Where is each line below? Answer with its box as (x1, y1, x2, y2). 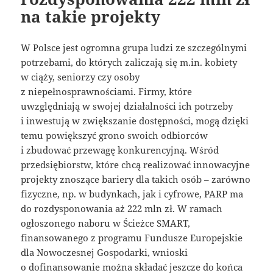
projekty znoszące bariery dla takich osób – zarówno (21, 173, 251, 186)
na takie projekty (21, 5, 161, 28)
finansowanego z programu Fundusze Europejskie (21, 232, 243, 244)
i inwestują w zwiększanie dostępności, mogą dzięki (21, 115, 249, 127)
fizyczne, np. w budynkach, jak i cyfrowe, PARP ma (21, 188, 244, 200)
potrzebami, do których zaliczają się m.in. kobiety (21, 56, 238, 69)
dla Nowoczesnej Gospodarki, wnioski (21, 246, 188, 259)
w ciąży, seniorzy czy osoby (21, 71, 140, 83)
